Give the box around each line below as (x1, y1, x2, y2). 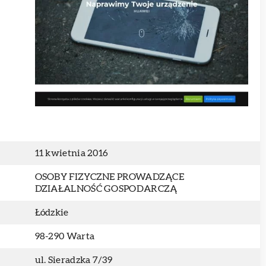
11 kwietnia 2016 (34, 148, 109, 158)
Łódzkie (34, 208, 69, 217)
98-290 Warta (34, 232, 95, 241)
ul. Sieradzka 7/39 (34, 255, 112, 265)
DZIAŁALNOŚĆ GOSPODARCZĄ (34, 184, 178, 194)
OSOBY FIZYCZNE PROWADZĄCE (34, 172, 185, 182)
